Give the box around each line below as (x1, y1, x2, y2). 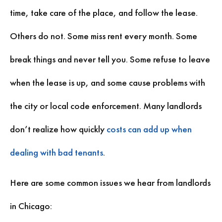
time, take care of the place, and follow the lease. (10, 6, 198, 19)
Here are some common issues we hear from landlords (10, 176, 211, 189)
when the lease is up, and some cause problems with (10, 76, 205, 89)
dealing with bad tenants (10, 146, 103, 159)
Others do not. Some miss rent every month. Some (10, 29, 197, 42)
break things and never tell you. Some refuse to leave (10, 53, 210, 65)
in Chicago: (10, 200, 52, 213)
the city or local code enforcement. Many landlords (10, 99, 202, 112)
